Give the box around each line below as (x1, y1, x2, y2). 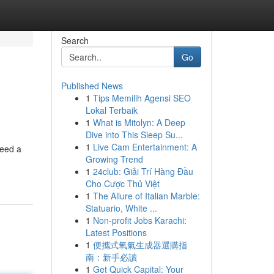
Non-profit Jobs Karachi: (92, 214, 187, 226)
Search (61, 34, 89, 46)
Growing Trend (85, 153, 143, 165)
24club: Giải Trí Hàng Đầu (92, 165, 193, 177)
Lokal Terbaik (85, 104, 138, 116)
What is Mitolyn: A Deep (92, 116, 185, 128)
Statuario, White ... (85, 202, 157, 214)
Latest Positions (85, 226, 147, 239)
